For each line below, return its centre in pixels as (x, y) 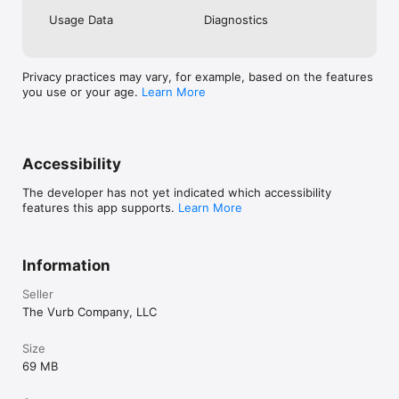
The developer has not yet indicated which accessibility (177, 193)
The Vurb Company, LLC (90, 312)
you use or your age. (82, 92)
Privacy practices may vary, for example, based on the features (198, 77)
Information (66, 266)
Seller (38, 294)
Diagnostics (236, 20)
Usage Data (81, 20)
